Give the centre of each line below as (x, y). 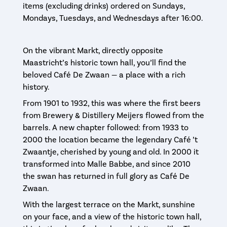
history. (36, 87)
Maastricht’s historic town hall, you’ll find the (104, 63)
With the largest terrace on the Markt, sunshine (109, 205)
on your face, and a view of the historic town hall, (112, 217)
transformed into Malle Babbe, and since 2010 (106, 164)
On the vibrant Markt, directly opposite (93, 51)
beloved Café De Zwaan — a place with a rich (104, 75)
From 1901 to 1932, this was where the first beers (111, 104)
